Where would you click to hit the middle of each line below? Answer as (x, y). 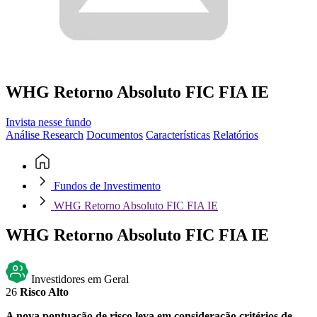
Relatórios (236, 134)
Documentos (115, 134)
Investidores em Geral (80, 279)
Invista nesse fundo (48, 122)
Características (178, 134)
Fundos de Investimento (106, 185)
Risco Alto (44, 292)
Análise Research (45, 134)
